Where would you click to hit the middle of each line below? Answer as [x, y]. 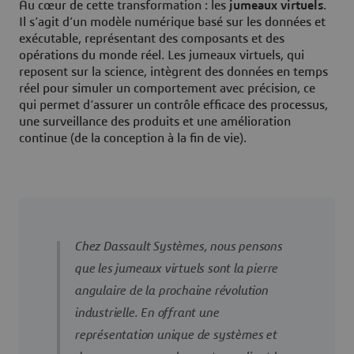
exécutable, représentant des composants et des [152, 39]
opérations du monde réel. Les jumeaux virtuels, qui [162, 56]
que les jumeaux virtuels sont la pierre [176, 269]
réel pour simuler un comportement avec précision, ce [167, 89]
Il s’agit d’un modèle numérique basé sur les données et [172, 23]
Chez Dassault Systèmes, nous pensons [178, 247]
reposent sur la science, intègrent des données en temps [173, 72]
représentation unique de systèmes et [175, 335]
